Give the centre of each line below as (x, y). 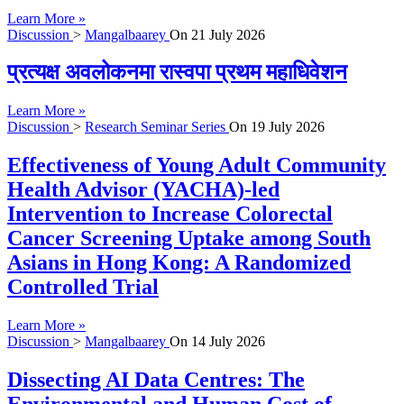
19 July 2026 (288, 127)
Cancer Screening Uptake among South (189, 239)
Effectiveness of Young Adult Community (197, 165)
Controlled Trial (83, 287)
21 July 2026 (228, 34)
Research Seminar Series (157, 127)
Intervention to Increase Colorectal (170, 214)
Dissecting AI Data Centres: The (156, 380)
